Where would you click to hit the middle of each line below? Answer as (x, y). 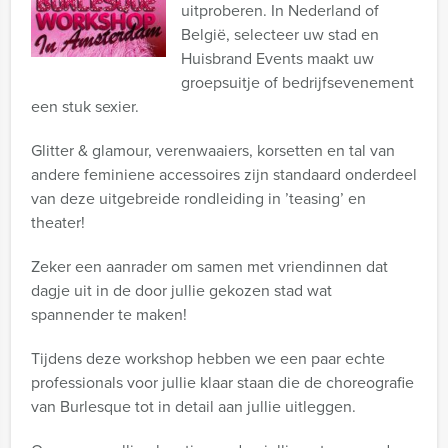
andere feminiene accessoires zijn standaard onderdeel (224, 174)
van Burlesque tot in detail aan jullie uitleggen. (193, 406)
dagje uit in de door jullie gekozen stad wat (181, 290)
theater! (58, 222)
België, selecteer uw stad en (280, 34)
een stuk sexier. (85, 106)
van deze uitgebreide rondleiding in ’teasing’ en (198, 198)
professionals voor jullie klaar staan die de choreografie (222, 382)
